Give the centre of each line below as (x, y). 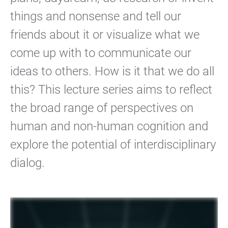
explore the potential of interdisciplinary (113, 145)
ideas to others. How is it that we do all (112, 71)
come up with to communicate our (101, 53)
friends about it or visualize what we (105, 35)
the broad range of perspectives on (102, 108)
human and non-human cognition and (109, 126)
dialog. (29, 163)
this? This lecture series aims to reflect (111, 90)
